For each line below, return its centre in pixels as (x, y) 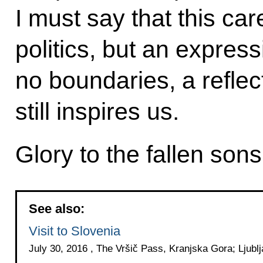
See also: (56, 209)
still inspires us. (97, 111)
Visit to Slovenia (74, 231)
